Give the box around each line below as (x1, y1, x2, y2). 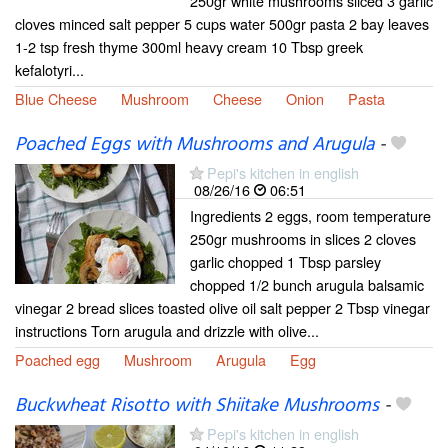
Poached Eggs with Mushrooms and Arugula (15, 130, 374, 161)
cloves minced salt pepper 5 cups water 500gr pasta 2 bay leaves (15, 13, 429, 34)
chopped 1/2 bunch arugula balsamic (190, 274, 424, 296)
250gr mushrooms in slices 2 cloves (190, 228, 416, 250)
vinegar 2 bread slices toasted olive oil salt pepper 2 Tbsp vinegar (15, 297, 430, 319)
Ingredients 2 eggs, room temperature (190, 205, 431, 227)
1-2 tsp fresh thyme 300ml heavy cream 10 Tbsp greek (15, 36, 363, 57)
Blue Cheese (15, 88, 97, 109)
